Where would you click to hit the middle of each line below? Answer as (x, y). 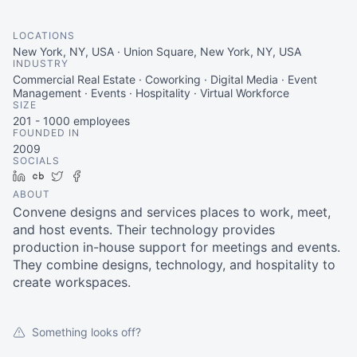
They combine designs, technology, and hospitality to (174, 265)
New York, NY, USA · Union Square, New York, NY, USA (157, 51)
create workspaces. (72, 282)
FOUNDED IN (46, 133)
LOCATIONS (44, 35)
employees (100, 121)
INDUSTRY (41, 63)
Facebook (114, 176)
